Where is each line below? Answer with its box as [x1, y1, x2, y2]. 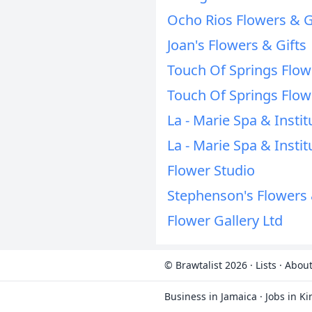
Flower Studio [167, 161, 255, 180]
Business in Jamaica [164, 290, 257, 303]
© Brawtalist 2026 [164, 258, 247, 272]
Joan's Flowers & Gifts [167, 36, 306, 54]
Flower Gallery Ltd [167, 211, 283, 230]
